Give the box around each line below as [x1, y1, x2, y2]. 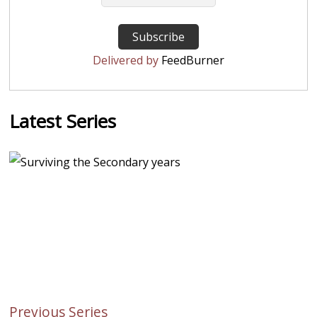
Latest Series [9, 108, 117, 134]
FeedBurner [161, 52, 224, 69]
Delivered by [92, 52, 161, 69]
